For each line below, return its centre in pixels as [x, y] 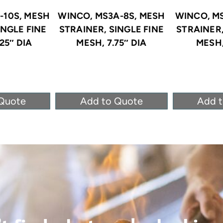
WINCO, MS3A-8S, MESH [111, 16]
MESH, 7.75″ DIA [111, 43]
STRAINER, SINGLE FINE [111, 29]
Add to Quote [111, 101]
